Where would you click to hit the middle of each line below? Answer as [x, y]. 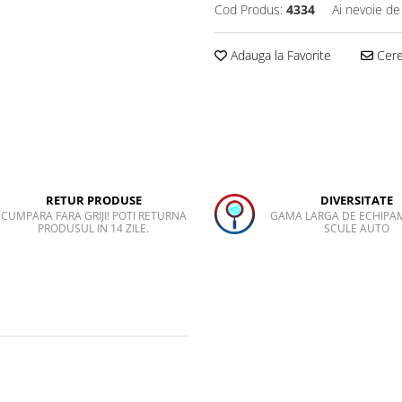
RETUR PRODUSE [93, 201]
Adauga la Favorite [279, 55]
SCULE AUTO [357, 229]
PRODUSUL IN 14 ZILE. [94, 229]
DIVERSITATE [357, 201]
